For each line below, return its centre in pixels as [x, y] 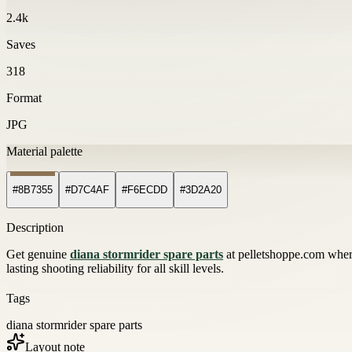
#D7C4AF [87, 190]
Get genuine [38, 255]
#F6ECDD [145, 190]
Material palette [44, 151]
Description [35, 228]
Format [24, 97]
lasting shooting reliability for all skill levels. [115, 269]
